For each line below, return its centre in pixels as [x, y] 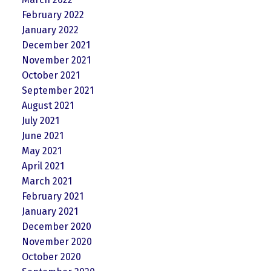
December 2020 [56, 226]
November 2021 [56, 60]
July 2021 [40, 120]
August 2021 [47, 105]
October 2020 [51, 256]
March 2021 [47, 181]
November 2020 [57, 241]
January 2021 [50, 211]
